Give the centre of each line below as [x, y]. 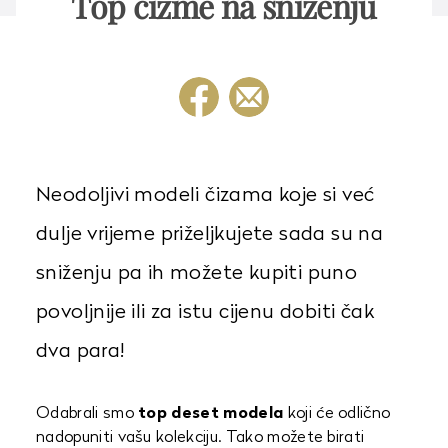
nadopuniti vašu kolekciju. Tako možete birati [200, 438]
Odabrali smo [87, 414]
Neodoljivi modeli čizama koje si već [205, 196]
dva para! [81, 352]
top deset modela [211, 414]
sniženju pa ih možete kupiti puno [197, 274]
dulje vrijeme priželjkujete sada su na [210, 235]
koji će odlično [337, 414]
